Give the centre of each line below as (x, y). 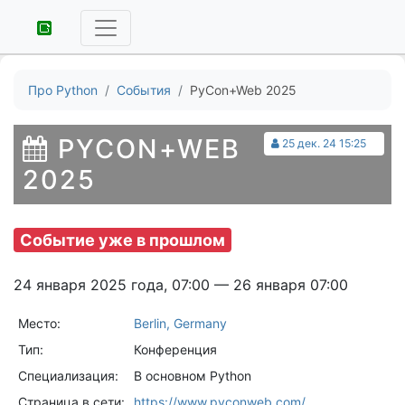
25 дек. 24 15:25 (324, 143)
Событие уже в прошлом (123, 240)
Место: (39, 324)
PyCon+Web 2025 (243, 89)
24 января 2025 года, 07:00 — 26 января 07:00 (181, 285)
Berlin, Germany (180, 324)
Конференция (175, 350)
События (144, 89)
